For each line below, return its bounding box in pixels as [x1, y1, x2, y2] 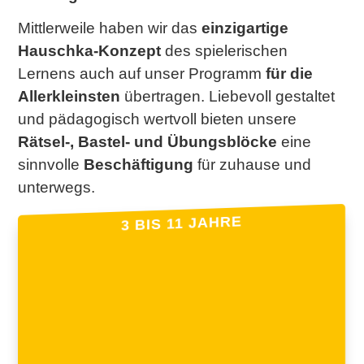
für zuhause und [193, 155, 312, 173]
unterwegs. [18, 178, 96, 196]
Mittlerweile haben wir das [18, 19, 202, 37]
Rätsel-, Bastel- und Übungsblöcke [18, 132, 278, 150]
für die [266, 64, 314, 82]
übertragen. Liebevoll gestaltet [120, 87, 336, 105]
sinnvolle [18, 155, 84, 173]
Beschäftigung [84, 155, 194, 173]
